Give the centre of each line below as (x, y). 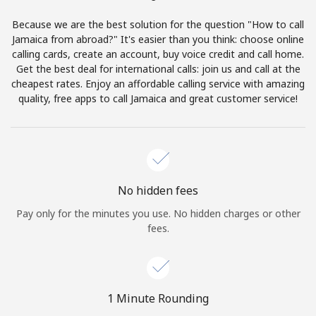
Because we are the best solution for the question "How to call (158, 24)
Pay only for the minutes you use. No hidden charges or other (158, 213)
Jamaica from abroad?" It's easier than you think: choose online (158, 39)
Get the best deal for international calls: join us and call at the (158, 68)
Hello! (158, 130)
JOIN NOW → (181, 171)
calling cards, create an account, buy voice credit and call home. (158, 54)
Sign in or (126, 171)
